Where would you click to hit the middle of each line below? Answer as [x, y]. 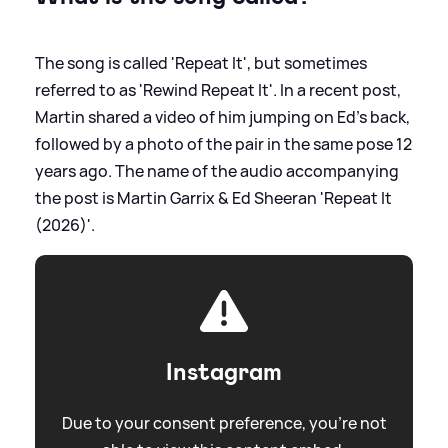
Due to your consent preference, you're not [224, 422]
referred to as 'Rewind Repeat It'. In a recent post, [218, 89]
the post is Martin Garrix [126, 197]
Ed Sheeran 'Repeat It [310, 197]
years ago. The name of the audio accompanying [217, 170]
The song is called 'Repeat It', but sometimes [201, 62]
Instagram [224, 371]
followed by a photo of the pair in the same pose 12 [223, 143]
